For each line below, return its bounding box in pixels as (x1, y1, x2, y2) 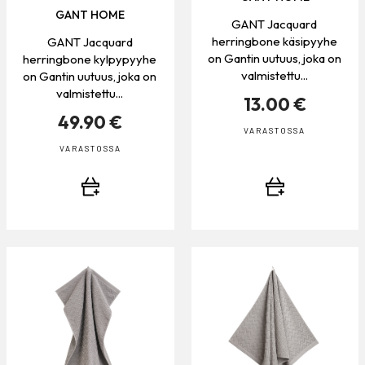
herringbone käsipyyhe (211, 33, 337, 49)
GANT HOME (55, 7, 125, 22)
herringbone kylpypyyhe (23, 51, 157, 67)
